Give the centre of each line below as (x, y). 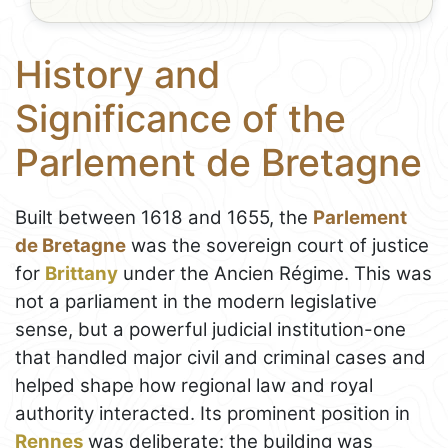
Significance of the (180, 119)
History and (117, 75)
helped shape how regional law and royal (194, 385)
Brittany (81, 273)
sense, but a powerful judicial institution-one (210, 329)
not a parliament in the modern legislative (196, 301)
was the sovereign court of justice (277, 245)
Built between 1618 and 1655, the (164, 217)
